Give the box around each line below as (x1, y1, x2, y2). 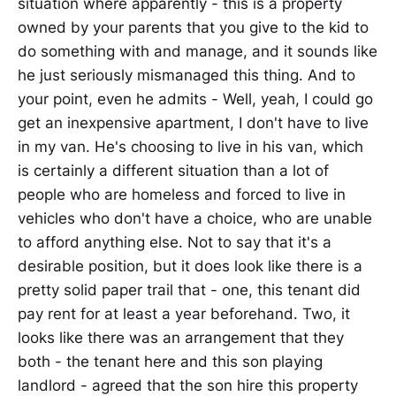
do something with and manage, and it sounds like (18, 42, 377, 60)
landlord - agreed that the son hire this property (18, 376, 358, 394)
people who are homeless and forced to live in (18, 185, 346, 203)
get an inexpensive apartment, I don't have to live (18, 113, 369, 132)
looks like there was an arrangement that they (18, 328, 344, 346)
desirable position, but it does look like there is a (18, 256, 362, 275)
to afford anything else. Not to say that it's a (18, 232, 331, 251)
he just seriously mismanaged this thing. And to (18, 65, 355, 84)
